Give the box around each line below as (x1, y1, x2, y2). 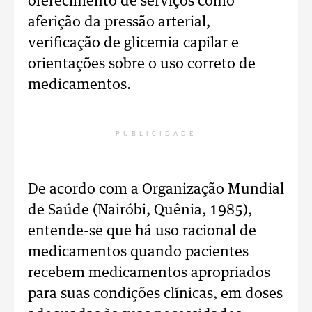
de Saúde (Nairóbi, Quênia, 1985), (28, 203, 252, 218)
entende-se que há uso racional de (28, 224, 256, 239)
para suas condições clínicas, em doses (28, 287, 283, 302)
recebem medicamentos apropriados (28, 266, 270, 281)
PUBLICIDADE (116, 130, 196, 138)
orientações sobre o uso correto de (28, 57, 256, 72)
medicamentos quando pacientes (28, 245, 249, 260)
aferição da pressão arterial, (28, 15, 210, 30)
